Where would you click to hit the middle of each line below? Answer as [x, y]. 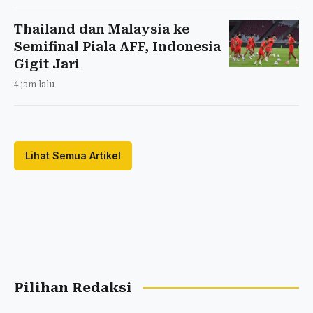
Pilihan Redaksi [73, 287]
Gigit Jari [47, 64]
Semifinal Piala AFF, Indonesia [117, 46]
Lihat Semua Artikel [73, 155]
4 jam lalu [34, 84]
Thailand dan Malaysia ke [102, 29]
